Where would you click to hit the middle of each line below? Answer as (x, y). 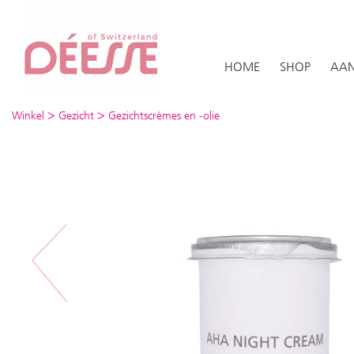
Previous (71, 271)
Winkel (28, 115)
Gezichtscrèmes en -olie (164, 115)
